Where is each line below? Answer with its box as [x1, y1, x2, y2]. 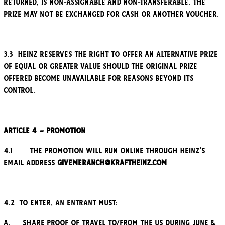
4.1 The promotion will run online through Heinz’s [4, 146, 205, 156]
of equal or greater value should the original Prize [4, 62, 197, 71]
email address [4, 158, 58, 168]
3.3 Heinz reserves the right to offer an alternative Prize [4, 50, 218, 59]
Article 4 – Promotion [4, 126, 86, 136]
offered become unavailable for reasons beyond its [4, 74, 194, 83]
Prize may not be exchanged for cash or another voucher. [4, 10, 219, 19]
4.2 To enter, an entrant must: [4, 198, 118, 208]
